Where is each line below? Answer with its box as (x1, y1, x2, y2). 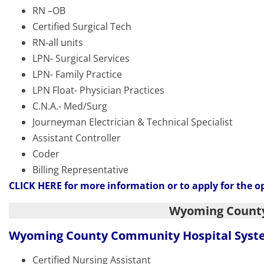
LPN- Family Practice (32, 68, 122, 81)
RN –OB (32, 4, 65, 18)
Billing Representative (32, 163, 128, 177)
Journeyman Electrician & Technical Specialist (32, 115, 233, 129)
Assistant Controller (32, 131, 121, 145)
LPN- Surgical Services (32, 52, 130, 65)
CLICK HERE (9, 179, 62, 193)
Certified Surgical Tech (32, 20, 131, 34)
